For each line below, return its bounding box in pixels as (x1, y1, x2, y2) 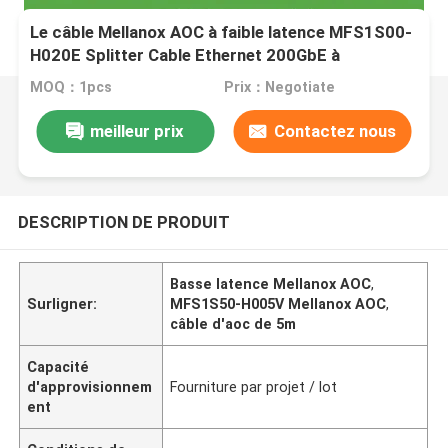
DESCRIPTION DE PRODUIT (17, 211, 230, 232)
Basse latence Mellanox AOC (170, 275, 372, 292)
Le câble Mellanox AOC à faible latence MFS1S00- (30, 22, 413, 43)
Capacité (27, 358, 90, 375)
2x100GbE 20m (30, 68, 149, 89)
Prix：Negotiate (223, 79, 335, 96)
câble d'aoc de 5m (170, 315, 297, 332)
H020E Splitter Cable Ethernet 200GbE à (30, 45, 341, 66)
